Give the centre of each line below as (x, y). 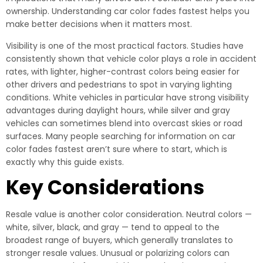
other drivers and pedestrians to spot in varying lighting (119, 85)
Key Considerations (105, 188)
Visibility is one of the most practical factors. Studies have (125, 46)
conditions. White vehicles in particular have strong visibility (127, 97)
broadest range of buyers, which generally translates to (119, 240)
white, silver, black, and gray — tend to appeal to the (113, 227)
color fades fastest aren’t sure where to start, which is (117, 149)
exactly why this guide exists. (65, 162)
